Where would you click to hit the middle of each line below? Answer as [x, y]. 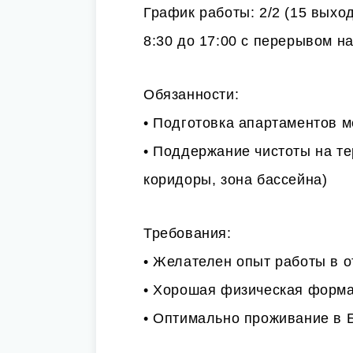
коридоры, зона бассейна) [236, 180]
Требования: [188, 233]
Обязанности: [191, 95]
